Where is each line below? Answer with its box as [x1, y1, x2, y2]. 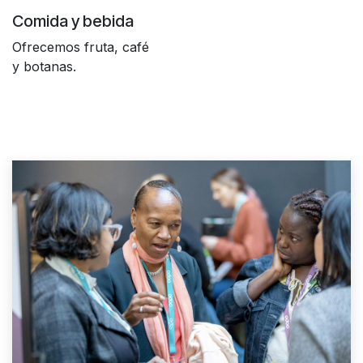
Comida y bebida [12, 11, 134, 32]
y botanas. [12, 58, 76, 75]
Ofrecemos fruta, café [12, 39, 149, 56]
